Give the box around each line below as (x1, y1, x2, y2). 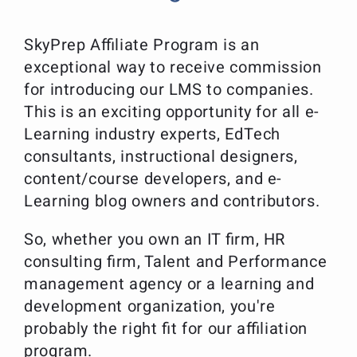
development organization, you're (24, 295, 276, 318)
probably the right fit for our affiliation (24, 317, 308, 340)
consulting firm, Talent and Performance (24, 250, 328, 273)
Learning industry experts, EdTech (24, 123, 281, 146)
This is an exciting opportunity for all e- (24, 100, 320, 124)
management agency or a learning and (24, 273, 315, 296)
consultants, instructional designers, (24, 145, 298, 168)
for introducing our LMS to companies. (24, 78, 314, 101)
